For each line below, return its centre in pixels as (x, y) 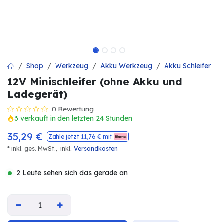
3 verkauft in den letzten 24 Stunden (73, 118)
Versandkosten (96, 148)
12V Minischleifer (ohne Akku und (95, 81)
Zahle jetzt (64, 136)
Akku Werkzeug (126, 66)
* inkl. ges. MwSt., (33, 148)
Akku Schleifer (187, 66)
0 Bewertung (73, 109)
